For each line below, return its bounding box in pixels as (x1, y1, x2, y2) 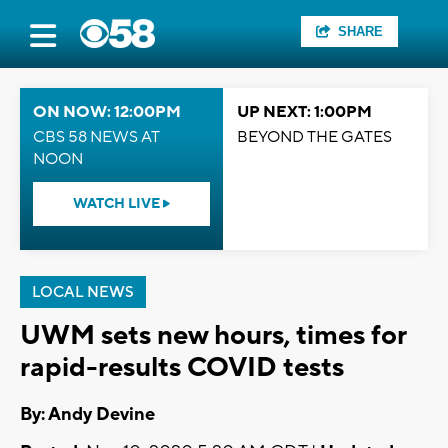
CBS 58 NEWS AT (33, 127, 160, 147)
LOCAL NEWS (32, 283, 134, 302)
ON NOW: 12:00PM (33, 102, 181, 122)
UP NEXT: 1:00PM (237, 102, 372, 122)
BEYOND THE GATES (237, 127, 392, 147)
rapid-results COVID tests (20, 350, 344, 385)
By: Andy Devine (20, 403, 155, 427)
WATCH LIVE (73, 195, 163, 213)
